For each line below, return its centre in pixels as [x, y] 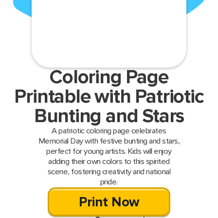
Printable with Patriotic [109, 97]
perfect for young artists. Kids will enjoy [109, 152]
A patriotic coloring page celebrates [109, 131]
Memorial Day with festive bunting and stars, [109, 141]
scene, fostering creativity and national [109, 172]
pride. [109, 182]
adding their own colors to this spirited [109, 162]
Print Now [109, 202]
